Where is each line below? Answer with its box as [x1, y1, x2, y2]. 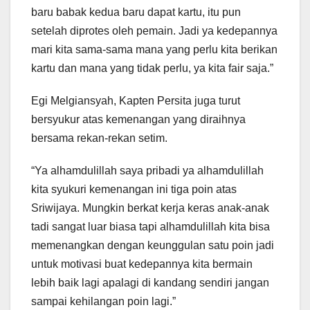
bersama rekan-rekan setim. [31, 132, 167, 145]
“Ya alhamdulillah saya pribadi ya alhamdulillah [31, 165, 264, 177]
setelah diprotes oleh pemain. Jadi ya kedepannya [31, 25, 277, 37]
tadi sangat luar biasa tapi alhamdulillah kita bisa [31, 221, 270, 233]
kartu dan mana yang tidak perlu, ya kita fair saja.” [31, 62, 273, 75]
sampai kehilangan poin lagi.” [31, 295, 176, 308]
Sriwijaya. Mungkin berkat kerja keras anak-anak [31, 202, 269, 215]
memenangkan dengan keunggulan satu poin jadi [31, 239, 274, 252]
